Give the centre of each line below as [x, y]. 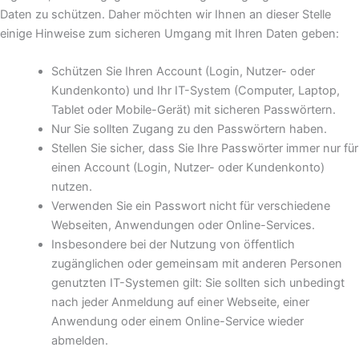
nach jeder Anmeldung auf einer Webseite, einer [180, 302]
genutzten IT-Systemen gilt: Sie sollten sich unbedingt [198, 283]
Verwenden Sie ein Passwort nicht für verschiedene [190, 206]
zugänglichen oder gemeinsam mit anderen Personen [196, 264]
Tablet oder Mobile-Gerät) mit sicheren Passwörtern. [193, 110]
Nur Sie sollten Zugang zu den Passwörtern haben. [189, 129]
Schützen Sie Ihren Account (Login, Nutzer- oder [183, 71]
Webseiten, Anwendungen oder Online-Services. [183, 225]
